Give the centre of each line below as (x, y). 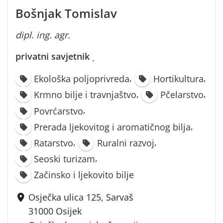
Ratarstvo (54, 143)
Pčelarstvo (182, 95)
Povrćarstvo (59, 111)
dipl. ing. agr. (43, 35)
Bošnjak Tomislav (66, 13)
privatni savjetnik (53, 56)
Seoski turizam (65, 159)
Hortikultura (178, 79)
